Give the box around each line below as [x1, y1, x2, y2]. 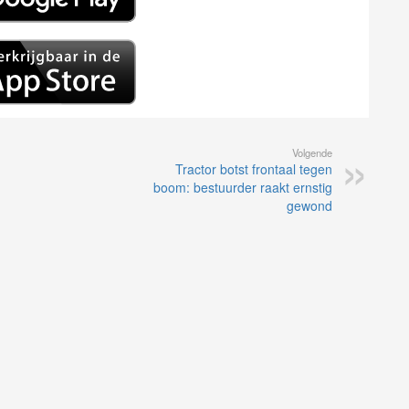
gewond [287, 196, 332, 215]
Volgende [292, 145, 332, 161]
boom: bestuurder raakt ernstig [153, 178, 332, 197]
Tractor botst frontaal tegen [175, 160, 332, 179]
